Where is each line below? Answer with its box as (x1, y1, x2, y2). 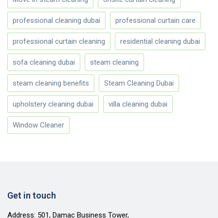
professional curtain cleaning (13, 37, 105, 46)
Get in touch (7, 190, 56, 201)
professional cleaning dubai (13, 16, 100, 25)
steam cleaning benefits (13, 79, 89, 88)
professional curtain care (115, 16, 196, 25)
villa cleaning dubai (109, 100, 167, 109)
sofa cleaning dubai (13, 58, 75, 67)
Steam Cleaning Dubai (104, 79, 174, 88)
